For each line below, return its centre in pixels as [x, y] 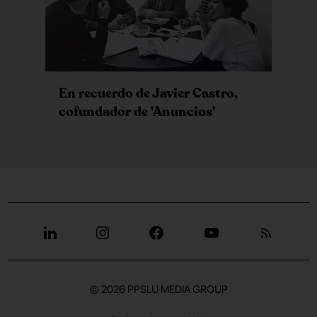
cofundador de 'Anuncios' [137, 112]
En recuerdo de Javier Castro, [148, 94]
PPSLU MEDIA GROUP [177, 290]
